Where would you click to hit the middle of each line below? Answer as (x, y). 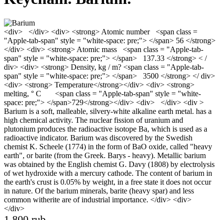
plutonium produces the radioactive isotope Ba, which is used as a (106, 129)
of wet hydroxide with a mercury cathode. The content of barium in (108, 173)
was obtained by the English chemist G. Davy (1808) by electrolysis (109, 164)
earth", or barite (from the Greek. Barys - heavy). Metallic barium (105, 155)
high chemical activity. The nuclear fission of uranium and (94, 120)
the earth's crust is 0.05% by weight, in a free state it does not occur (108, 182)
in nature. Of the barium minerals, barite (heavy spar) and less (99, 191)
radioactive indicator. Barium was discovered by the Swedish (98, 137)
